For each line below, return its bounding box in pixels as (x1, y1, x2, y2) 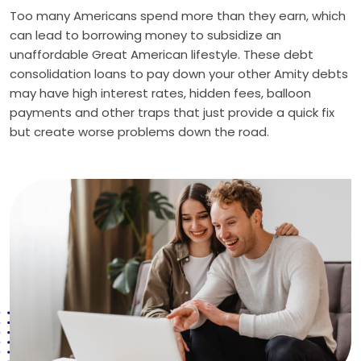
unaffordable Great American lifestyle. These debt (10, 46, 313, 63)
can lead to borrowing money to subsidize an (10, 27, 281, 44)
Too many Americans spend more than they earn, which (10, 7, 346, 24)
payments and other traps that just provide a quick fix (10, 104, 334, 121)
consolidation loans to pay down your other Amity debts (10, 65, 348, 82)
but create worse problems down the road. (10, 123, 269, 140)
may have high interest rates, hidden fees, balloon (10, 85, 311, 102)
